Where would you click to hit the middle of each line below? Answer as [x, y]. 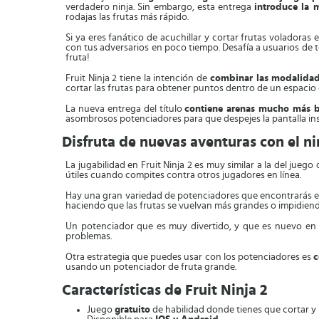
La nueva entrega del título [125, 109]
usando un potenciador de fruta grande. [151, 267]
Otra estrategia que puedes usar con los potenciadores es [189, 257]
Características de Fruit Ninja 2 [165, 290]
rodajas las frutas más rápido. [127, 17]
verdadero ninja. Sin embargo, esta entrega [160, 7]
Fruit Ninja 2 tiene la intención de [138, 78]
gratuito [132, 310]
